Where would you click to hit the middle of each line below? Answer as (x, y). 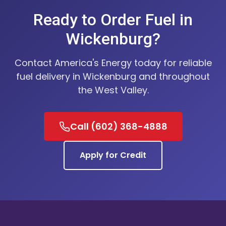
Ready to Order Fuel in (113, 20)
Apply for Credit (113, 155)
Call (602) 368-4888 (119, 127)
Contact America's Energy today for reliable (113, 63)
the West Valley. (113, 90)
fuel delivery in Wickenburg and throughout (113, 77)
